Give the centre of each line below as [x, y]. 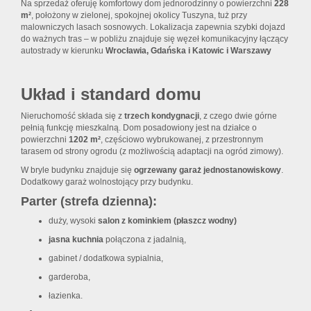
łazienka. [66, 296]
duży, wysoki [73, 221]
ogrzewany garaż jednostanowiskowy [208, 170]
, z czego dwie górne [238, 116]
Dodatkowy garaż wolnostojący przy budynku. [107, 182]
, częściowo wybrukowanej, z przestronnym [182, 140]
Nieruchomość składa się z [73, 116]
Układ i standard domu [111, 94]
